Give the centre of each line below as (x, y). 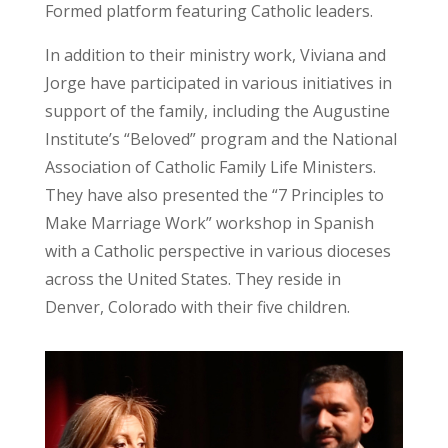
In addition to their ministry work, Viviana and (215, 55)
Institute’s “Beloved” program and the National (220, 139)
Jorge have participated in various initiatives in (218, 83)
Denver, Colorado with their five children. (197, 307)
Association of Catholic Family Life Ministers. (210, 167)
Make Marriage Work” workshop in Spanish (209, 223)
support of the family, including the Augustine (217, 111)
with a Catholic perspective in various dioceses (217, 251)
